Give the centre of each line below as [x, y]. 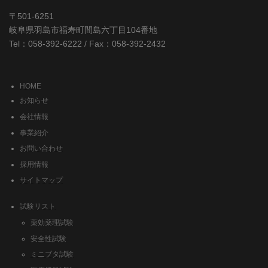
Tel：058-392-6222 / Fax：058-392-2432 [87, 44]
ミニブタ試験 [52, 255]
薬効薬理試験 [52, 222]
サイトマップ [41, 180]
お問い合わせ [41, 149]
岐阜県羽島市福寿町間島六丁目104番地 [83, 30]
